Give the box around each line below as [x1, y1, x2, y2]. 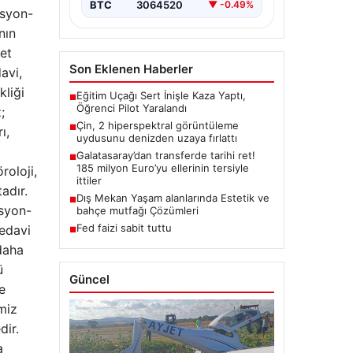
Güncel [69, 271, 110, 287]
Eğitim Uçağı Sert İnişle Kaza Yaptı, [76, 88, 246, 102]
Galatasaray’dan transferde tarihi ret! [76, 148, 255, 162]
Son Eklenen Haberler [69, 61, 193, 76]
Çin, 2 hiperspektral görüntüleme [76, 118, 239, 132]
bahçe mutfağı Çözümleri [76, 203, 199, 217]
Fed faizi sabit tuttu [76, 221, 172, 234]
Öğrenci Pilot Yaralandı [76, 101, 187, 114]
